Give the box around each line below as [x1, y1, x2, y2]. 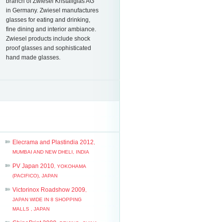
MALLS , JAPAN [12, 206, 50, 212]
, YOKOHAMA [54, 164, 86, 169]
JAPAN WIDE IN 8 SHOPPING [12, 197, 82, 203]
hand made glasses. [5, 54, 60, 61]
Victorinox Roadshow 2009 [12, 186, 85, 194]
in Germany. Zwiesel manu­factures [5, 7, 99, 14]
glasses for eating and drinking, [5, 16, 90, 24]
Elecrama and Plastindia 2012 [12, 139, 94, 146]
